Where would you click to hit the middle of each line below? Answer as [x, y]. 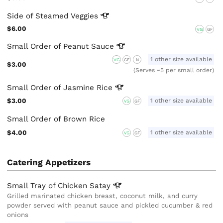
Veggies [86, 16]
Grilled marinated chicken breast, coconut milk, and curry [103, 196]
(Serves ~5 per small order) [174, 70]
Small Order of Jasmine [52, 87]
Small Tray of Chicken [49, 185]
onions [18, 215]
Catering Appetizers [49, 162]
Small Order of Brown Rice [56, 119]
